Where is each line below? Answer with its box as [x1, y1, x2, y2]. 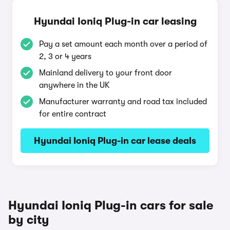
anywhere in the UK [39, 81, 110, 90]
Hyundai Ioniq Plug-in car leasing [33, 15, 197, 27]
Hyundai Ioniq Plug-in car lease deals [34, 136, 196, 146]
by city [8, 213, 49, 227]
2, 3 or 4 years [39, 52, 91, 61]
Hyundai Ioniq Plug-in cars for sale [8, 198, 213, 213]
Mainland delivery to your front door [39, 68, 172, 78]
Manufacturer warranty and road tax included [39, 97, 207, 106]
